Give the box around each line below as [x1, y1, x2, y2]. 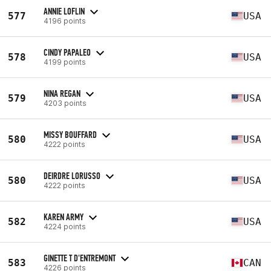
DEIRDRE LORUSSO [44, 169, 100, 181]
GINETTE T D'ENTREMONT [44, 252, 116, 264]
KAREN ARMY [44, 211, 83, 223]
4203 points [44, 98, 87, 108]
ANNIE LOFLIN [44, 5, 85, 17]
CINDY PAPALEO [44, 46, 91, 58]
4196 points [44, 16, 86, 25]
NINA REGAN [44, 87, 80, 99]
